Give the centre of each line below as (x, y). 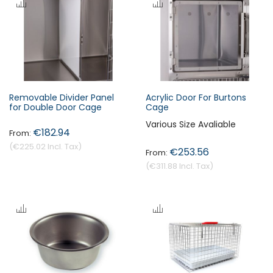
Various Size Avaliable (191, 124)
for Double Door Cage (55, 107)
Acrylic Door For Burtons (196, 97)
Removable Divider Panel (62, 97)
